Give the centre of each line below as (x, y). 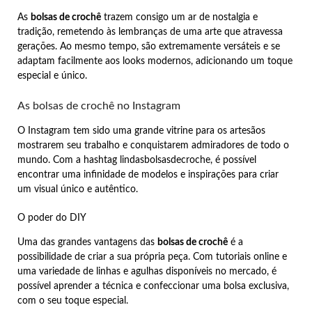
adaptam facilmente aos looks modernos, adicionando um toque (155, 61)
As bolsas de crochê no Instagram (99, 106)
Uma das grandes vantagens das (87, 242)
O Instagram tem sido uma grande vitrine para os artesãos (141, 131)
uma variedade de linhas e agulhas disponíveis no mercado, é (147, 271)
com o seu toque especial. (73, 301)
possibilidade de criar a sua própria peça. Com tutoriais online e (152, 257)
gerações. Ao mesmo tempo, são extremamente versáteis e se (149, 46)
